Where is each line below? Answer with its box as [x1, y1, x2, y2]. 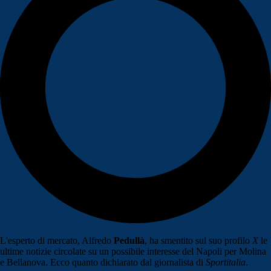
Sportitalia [206, 257, 246, 268]
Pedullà [114, 235, 145, 246]
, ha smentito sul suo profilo [145, 235, 252, 246]
